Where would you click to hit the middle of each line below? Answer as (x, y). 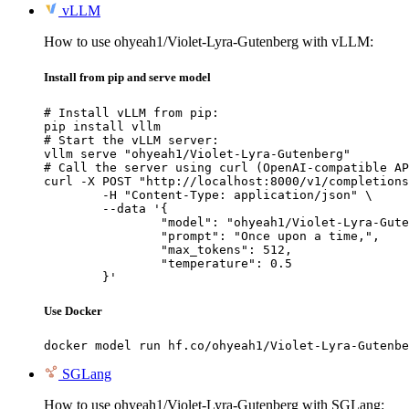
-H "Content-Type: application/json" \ (73, 194)
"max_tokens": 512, (102, 249)
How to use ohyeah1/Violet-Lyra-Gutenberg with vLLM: (209, 42)
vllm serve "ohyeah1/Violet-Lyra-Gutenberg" (197, 153)
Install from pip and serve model (127, 78)
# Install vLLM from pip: (131, 112)
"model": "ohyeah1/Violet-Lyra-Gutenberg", (102, 222)
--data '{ (73, 208)
